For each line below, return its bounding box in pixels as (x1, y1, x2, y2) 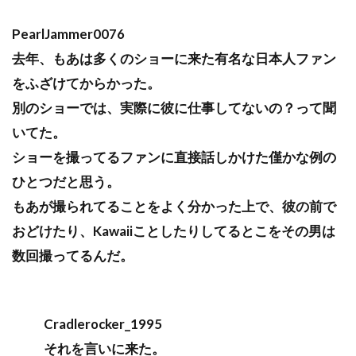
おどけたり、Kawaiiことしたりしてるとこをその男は (12, 222, 335, 239)
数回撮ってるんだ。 (12, 246, 133, 264)
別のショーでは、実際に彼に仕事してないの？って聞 (12, 99, 336, 116)
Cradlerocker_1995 (44, 315, 162, 332)
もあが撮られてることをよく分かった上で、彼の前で (12, 197, 336, 215)
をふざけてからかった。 (12, 74, 161, 91)
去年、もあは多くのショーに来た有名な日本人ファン (12, 49, 336, 67)
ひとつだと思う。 (12, 172, 120, 190)
